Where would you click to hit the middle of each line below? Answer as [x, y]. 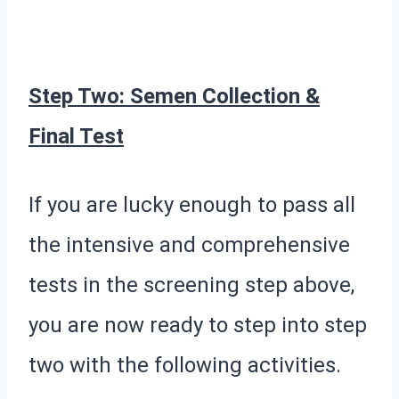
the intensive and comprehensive [189, 244]
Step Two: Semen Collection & [174, 96]
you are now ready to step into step [198, 325]
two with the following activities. [185, 365]
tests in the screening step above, [191, 285]
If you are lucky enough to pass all [192, 204]
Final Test [76, 136]
